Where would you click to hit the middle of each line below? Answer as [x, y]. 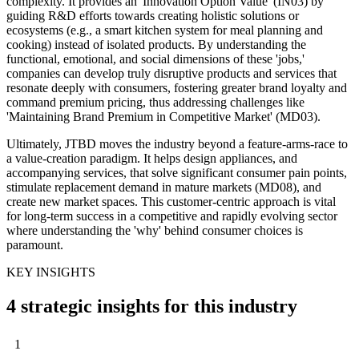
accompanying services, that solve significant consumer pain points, [177, 172]
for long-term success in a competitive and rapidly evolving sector [172, 216]
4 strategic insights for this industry [152, 306]
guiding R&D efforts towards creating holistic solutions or [153, 15]
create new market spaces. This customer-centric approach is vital [171, 201]
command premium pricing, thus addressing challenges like [155, 102]
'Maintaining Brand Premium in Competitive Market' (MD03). [163, 116]
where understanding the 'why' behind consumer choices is [155, 230]
